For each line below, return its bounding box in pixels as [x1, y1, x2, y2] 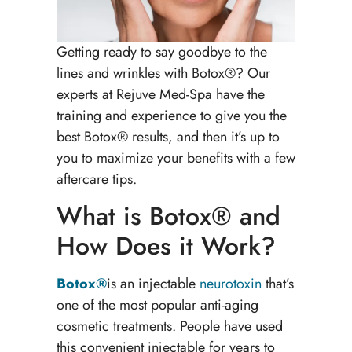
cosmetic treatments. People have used [56, 316, 283, 337]
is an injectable [106, 273, 200, 295]
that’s [261, 273, 294, 295]
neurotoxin [199, 273, 262, 295]
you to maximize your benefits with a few [56, 147, 295, 168]
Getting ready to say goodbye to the [56, 41, 267, 62]
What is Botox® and [56, 198, 280, 235]
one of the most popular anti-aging [56, 295, 258, 316]
